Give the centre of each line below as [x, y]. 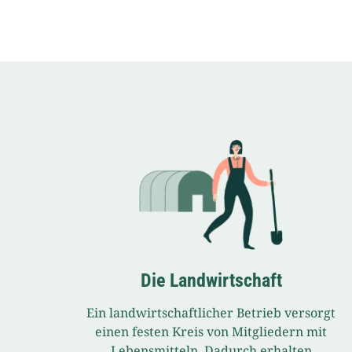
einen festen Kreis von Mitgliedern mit [211, 332]
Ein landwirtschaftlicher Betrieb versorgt [211, 313]
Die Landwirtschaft [211, 280]
